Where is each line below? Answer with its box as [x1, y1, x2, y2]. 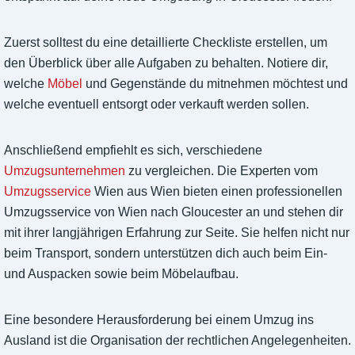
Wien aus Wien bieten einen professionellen [91, 185, 342, 199]
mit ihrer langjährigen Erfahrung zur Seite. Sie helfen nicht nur [4, 226, 349, 240]
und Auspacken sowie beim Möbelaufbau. [4, 267, 239, 281]
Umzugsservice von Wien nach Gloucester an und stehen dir [4, 205, 343, 219]
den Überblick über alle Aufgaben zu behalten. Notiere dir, [4, 56, 328, 71]
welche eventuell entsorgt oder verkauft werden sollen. [4, 97, 309, 112]
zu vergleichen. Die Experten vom [125, 164, 318, 178]
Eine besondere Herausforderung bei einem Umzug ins [4, 313, 314, 327]
